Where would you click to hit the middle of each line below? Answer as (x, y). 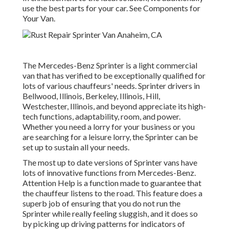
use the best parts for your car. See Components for (111, 8)
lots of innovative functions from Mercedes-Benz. (109, 173)
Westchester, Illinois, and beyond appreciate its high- (114, 106)
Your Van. (39, 18)
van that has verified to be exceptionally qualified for (114, 76)
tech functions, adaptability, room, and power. (101, 117)
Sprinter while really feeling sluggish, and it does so (110, 214)
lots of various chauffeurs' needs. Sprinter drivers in (111, 86)
